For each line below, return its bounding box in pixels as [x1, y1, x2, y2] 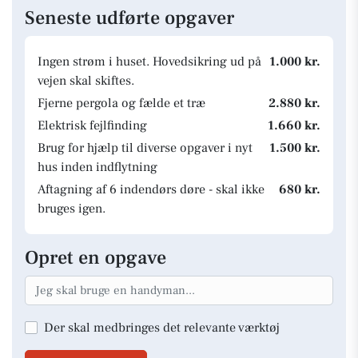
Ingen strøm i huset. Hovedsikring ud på [38, 54, 261, 70]
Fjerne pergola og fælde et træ [38, 95, 205, 111]
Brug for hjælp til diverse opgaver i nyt [38, 140, 253, 156]
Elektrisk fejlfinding [38, 117, 147, 133]
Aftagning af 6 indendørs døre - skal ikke [38, 181, 265, 197]
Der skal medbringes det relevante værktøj [44, 319, 280, 336]
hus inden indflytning [38, 159, 157, 175]
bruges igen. [38, 201, 105, 217]
